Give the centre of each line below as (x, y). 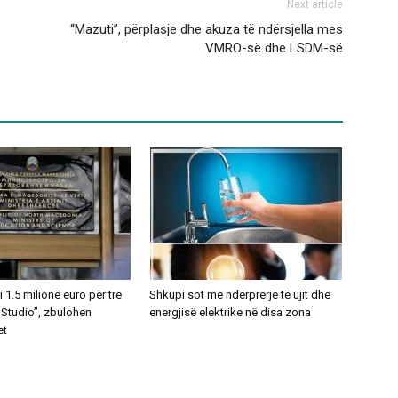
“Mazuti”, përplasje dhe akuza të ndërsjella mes (207, 30)
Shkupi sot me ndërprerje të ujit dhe (240, 295)
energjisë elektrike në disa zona (230, 313)
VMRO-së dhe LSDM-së (274, 48)
